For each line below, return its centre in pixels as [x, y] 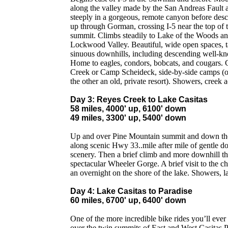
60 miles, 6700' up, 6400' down [128, 200]
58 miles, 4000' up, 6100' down [128, 109]
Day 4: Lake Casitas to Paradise [131, 191]
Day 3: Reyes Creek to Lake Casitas [139, 99]
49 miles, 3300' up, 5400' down [128, 118]
